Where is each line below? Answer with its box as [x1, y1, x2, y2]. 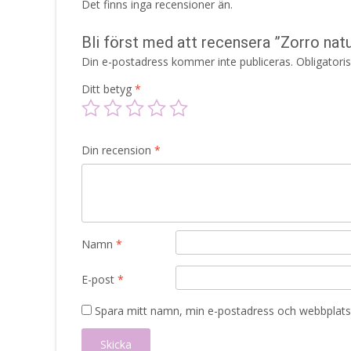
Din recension [81, 142, 154, 157]
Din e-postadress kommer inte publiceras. [81, 53, 293, 69]
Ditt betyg [81, 81, 135, 96]
